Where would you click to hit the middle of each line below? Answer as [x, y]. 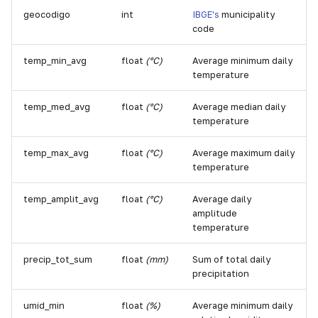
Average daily [222, 199]
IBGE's [206, 14]
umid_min [44, 305]
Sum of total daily [231, 259]
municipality [247, 14]
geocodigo [47, 14]
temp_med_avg [57, 106]
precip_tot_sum [58, 259]
